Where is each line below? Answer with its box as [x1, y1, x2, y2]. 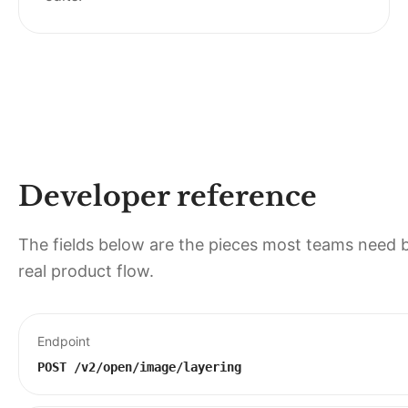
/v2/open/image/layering [74, 360, 241, 374]
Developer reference [18, 179, 317, 213]
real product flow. [18, 261, 154, 280]
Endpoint [37, 333, 90, 349]
